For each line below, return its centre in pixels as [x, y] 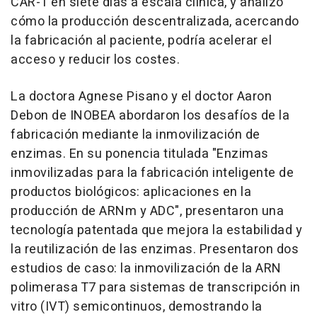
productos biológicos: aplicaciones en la [131, 192]
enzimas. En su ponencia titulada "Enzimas [140, 154]
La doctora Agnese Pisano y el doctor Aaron [141, 97]
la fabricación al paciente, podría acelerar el [141, 41]
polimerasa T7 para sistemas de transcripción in [156, 288]
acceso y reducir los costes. [95, 60]
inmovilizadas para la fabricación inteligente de [152, 173]
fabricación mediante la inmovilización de [136, 135]
